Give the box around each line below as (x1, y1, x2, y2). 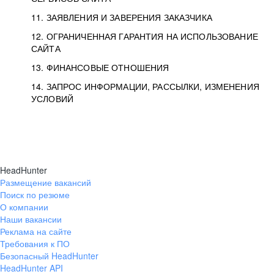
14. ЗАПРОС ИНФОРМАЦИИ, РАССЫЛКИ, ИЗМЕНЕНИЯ (31, 80, 259, 92)
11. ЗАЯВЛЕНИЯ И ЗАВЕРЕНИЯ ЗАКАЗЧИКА (31, 11, 212, 23)
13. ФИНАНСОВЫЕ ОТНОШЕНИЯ (31, 61, 169, 73)
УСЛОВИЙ (31, 92, 73, 105)
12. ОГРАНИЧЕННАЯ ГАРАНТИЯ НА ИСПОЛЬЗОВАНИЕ (31, 30, 258, 42)
